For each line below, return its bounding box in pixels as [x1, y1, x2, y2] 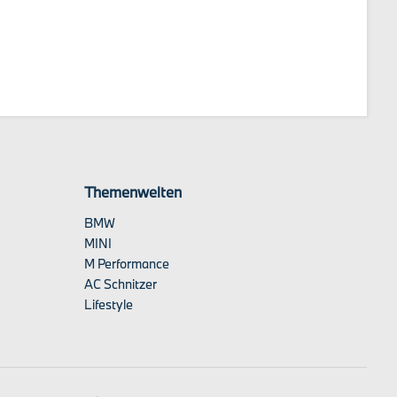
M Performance [84, 255, 170, 272]
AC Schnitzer [84, 276, 158, 292]
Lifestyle [84, 296, 134, 313]
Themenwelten [84, 183, 183, 201]
